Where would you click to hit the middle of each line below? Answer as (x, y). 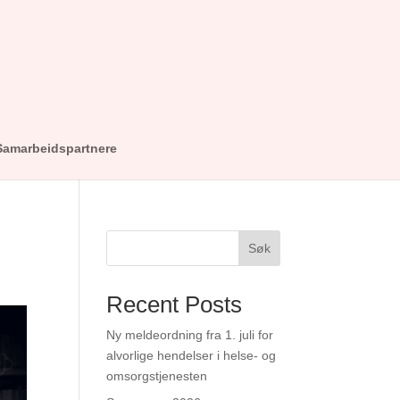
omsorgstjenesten (157, 376)
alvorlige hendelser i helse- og (192, 355)
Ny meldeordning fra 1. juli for (190, 335)
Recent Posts (175, 304)
